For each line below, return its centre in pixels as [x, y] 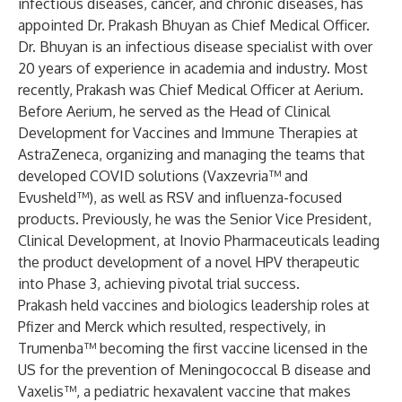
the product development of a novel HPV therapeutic [189, 262]
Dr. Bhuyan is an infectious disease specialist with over [195, 47]
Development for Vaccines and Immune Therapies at [188, 133]
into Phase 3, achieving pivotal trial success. [159, 284]
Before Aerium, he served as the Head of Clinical [174, 111]
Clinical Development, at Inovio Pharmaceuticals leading [199, 240]
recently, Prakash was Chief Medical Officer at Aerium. [191, 90]
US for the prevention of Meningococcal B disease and [194, 370]
